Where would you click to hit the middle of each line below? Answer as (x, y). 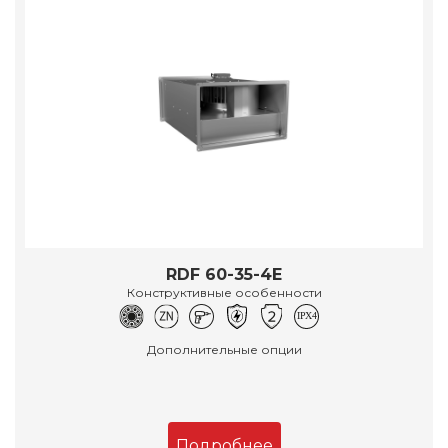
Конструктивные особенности (224, 292)
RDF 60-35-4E (224, 274)
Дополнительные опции (224, 349)
